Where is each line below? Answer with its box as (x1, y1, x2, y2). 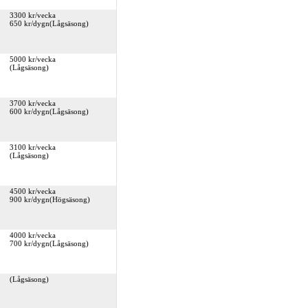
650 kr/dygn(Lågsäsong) (9, 19, 89, 27)
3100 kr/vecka (9, 143, 56, 151)
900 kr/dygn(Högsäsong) (9, 195, 90, 203)
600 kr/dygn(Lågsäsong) (9, 107, 89, 115)
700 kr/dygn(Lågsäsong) (9, 239, 89, 247)
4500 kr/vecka (9, 187, 56, 195)
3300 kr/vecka (9, 11, 56, 19)
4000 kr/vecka (9, 231, 56, 239)
